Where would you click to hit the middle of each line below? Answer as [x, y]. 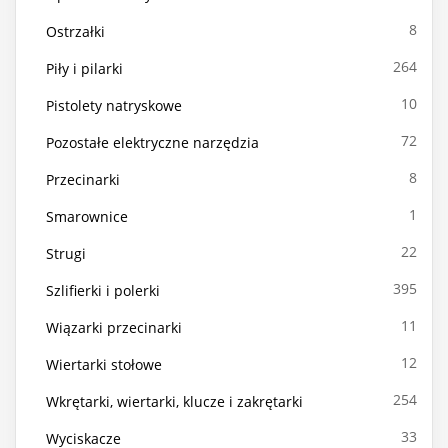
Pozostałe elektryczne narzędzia [152, 142]
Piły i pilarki [84, 68]
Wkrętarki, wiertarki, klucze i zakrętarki [174, 401]
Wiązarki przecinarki [114, 327]
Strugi [66, 253]
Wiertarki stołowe [104, 364]
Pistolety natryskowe [114, 105]
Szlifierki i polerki [103, 290]
